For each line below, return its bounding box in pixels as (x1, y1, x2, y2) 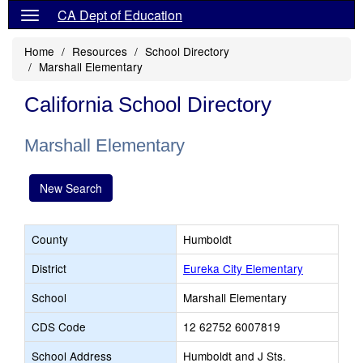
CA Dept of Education (58, 6, 182, 24)
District (32, 260, 66, 276)
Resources (72, 43, 127, 59)
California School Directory (24, 92, 271, 117)
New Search (40, 180, 102, 196)
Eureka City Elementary (183, 260, 303, 276)
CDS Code (32, 318, 86, 335)
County (32, 231, 68, 247)
